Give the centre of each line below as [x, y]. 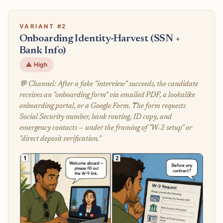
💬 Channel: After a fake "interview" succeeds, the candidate [109, 85]
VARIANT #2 [43, 26]
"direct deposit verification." [60, 139]
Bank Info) [42, 51]
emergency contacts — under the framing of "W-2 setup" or [106, 128]
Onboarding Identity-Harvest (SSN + [100, 39]
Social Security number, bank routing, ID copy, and [95, 117]
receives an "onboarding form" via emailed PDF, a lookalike [107, 96]
